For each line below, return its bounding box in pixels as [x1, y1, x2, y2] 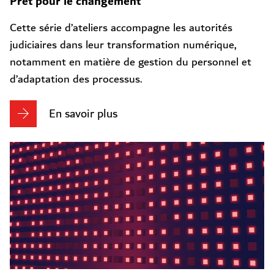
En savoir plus [49, 104, 117, 124]
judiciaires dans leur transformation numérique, [10, 35, 237, 54]
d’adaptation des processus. [10, 70, 143, 89]
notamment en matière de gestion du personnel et [10, 53, 251, 72]
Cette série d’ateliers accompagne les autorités [10, 18, 232, 37]
